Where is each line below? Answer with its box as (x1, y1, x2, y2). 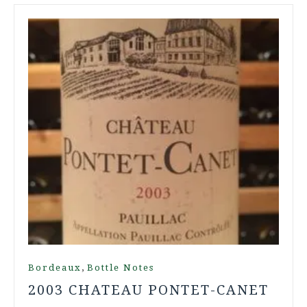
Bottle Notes (87, 262, 154, 273)
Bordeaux (28, 262, 82, 273)
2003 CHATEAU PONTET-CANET (28, 281, 269, 298)
